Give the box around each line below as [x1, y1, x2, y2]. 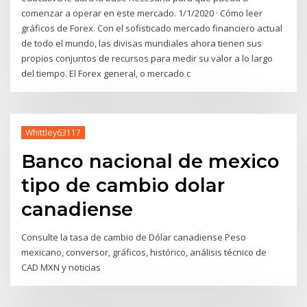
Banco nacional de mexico [21, 149, 280, 173]
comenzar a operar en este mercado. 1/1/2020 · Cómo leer [21, 6, 263, 19]
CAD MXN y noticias [21, 261, 101, 274]
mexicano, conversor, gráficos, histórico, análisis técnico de [21, 246, 267, 259]
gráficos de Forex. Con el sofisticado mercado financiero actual [21, 21, 283, 34]
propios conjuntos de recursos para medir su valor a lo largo [21, 51, 273, 64]
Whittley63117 [25, 126, 81, 138]
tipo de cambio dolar [21, 173, 225, 197]
